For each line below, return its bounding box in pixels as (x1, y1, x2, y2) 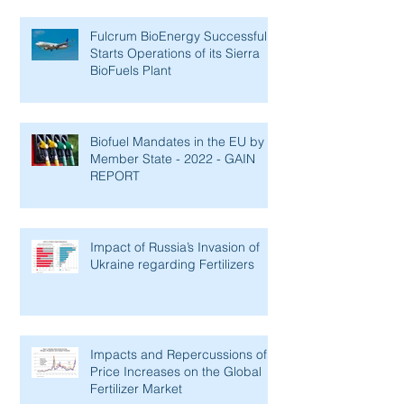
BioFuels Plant (90, 62, 171, 79)
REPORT (90, 168, 140, 185)
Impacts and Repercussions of (90, 346, 267, 363)
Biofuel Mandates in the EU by (90, 133, 264, 151)
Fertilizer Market (90, 381, 182, 398)
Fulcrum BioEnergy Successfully (90, 28, 276, 45)
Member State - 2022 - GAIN (90, 151, 255, 168)
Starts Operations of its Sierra (90, 45, 260, 62)
